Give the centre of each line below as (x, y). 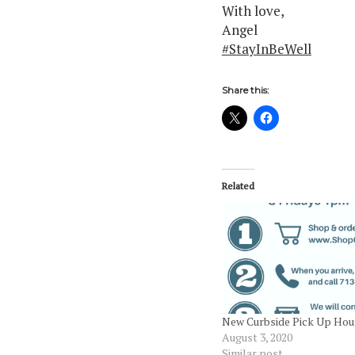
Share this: (245, 90)
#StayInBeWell (266, 49)
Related (238, 185)
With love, (253, 11)
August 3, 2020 (257, 338)
